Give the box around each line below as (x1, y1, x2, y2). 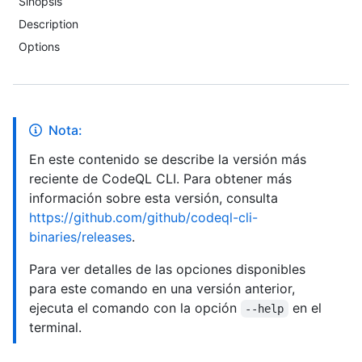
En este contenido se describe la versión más (29, 151, 306, 167)
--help (245, 302, 284, 315)
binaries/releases (29, 229, 132, 245)
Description (19, 17, 78, 31)
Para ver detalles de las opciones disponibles (29, 261, 305, 277)
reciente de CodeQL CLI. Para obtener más (29, 170, 292, 187)
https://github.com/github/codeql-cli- (29, 209, 258, 225)
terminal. (29, 319, 82, 335)
